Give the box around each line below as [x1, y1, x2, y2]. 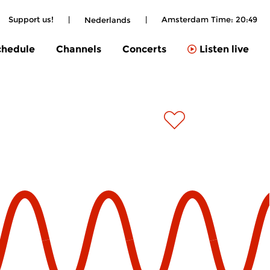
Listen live [199, 43, 249, 55]
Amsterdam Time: [162, 14, 236, 24]
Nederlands [84, 14, 131, 25]
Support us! [8, 14, 54, 24]
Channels [56, 43, 101, 55]
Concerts [122, 43, 166, 55]
